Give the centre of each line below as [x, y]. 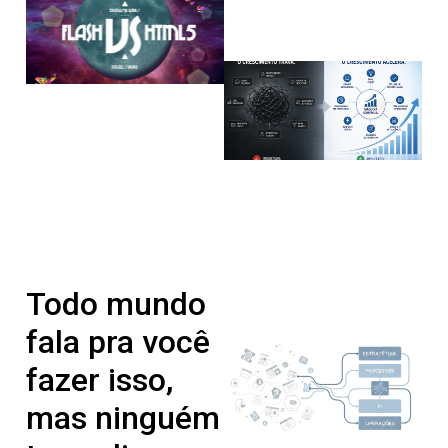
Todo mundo [116, 304]
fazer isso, [99, 380]
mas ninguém [123, 418]
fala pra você [118, 342]
